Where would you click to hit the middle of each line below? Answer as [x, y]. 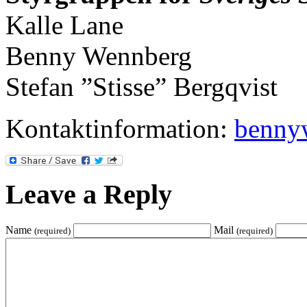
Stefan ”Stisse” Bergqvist [142, 86]
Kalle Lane [64, 25]
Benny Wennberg [99, 56]
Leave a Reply [89, 195]
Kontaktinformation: [120, 128]
